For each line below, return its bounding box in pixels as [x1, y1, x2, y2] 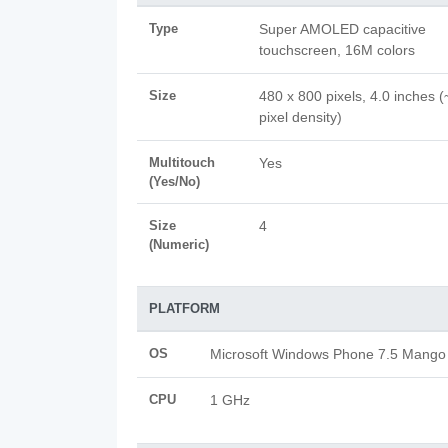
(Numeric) [149, 237, 209, 252]
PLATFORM [149, 301, 220, 316]
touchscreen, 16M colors [259, 42, 415, 58]
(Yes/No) [149, 174, 200, 189]
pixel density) [259, 109, 342, 125]
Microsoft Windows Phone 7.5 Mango [210, 346, 446, 362]
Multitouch [149, 155, 215, 170]
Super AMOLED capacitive [259, 21, 426, 37]
